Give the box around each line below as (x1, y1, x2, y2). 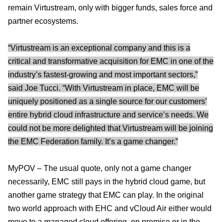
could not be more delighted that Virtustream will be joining (8, 123, 213, 132)
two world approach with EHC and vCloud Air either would (8, 204, 212, 213)
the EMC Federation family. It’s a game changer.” (8, 137, 178, 146)
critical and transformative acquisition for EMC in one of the (8, 56, 214, 65)
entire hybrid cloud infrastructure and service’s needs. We (8, 110, 209, 119)
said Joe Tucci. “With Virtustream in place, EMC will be (8, 83, 199, 92)
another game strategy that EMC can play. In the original (8, 190, 204, 199)
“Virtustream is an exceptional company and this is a (8, 43, 190, 52)
